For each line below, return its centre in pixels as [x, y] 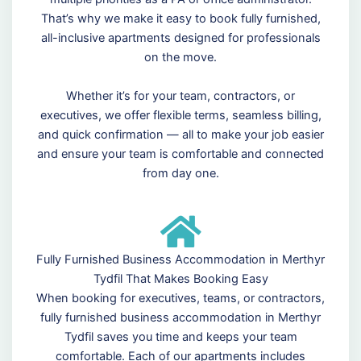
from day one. [180, 173]
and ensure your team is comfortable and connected [180, 154]
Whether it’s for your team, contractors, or [180, 95]
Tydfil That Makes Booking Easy [180, 278]
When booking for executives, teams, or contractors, [180, 298]
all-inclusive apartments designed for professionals [180, 37]
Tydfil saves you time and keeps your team [180, 336]
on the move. [180, 57]
